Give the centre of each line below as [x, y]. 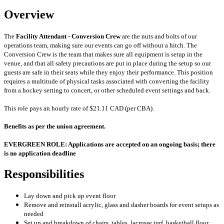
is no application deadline [40, 153]
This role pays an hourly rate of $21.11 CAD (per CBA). [79, 108]
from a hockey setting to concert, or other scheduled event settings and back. [107, 90]
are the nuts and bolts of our [159, 36]
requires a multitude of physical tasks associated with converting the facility [107, 81]
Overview [29, 15]
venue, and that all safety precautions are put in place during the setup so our [107, 63]
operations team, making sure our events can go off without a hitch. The [100, 45]
